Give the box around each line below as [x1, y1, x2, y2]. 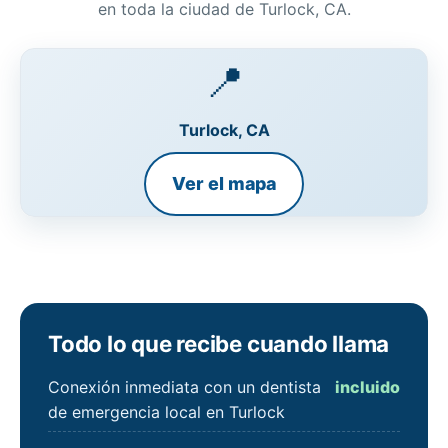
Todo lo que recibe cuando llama [48, 330, 390, 358]
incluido [335, 376, 400, 397]
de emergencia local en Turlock [48, 401, 285, 422]
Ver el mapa [172, 173, 276, 195]
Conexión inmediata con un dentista [48, 376, 321, 397]
